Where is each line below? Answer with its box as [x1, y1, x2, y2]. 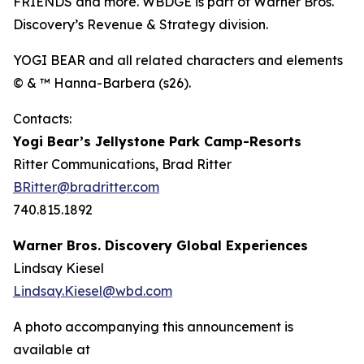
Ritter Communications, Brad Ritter [13, 156, 232, 173]
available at [13, 341, 90, 358]
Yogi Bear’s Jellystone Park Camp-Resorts [13, 133, 301, 150]
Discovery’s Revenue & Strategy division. [13, 16, 268, 33]
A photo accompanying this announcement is [13, 318, 293, 336]
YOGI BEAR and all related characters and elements [13, 52, 343, 69]
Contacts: [13, 110, 71, 128]
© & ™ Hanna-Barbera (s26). [13, 75, 191, 92]
